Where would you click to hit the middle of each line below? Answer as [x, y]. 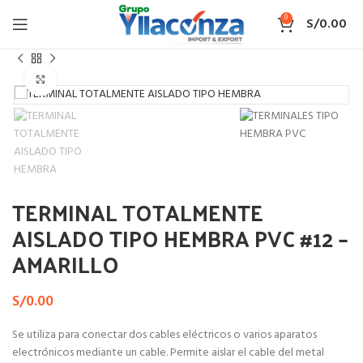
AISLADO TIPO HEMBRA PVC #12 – [180, 238]
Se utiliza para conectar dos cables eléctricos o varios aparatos [164, 335]
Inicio [26, 42]
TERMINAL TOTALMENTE [138, 212]
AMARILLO [66, 264]
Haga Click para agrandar [118, 79]
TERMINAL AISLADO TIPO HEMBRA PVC [150, 42]
